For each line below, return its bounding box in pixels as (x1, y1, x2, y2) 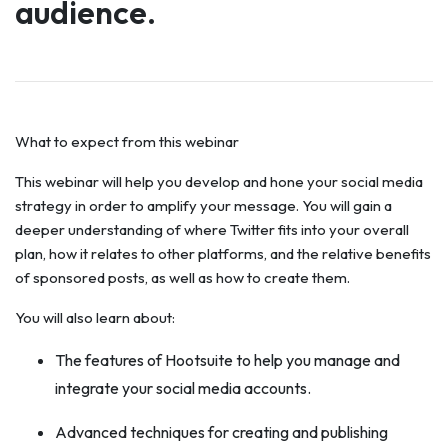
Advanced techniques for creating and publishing (55, 422, 388, 442)
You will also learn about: (15, 308, 175, 327)
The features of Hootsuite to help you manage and (55, 350, 400, 370)
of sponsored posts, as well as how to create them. (15, 268, 350, 287)
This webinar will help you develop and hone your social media (15, 172, 423, 191)
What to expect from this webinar (15, 132, 239, 151)
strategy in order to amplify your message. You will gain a (15, 196, 392, 215)
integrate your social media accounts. (55, 378, 311, 398)
